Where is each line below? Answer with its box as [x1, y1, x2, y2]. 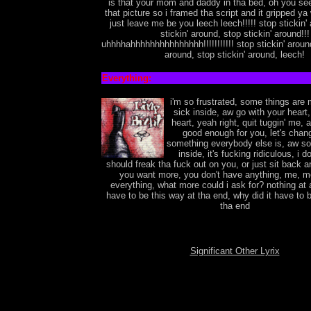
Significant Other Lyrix [190, 246, 280, 256]
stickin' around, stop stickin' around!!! [160, 28, 310, 39]
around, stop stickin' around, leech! [165, 49, 305, 60]
